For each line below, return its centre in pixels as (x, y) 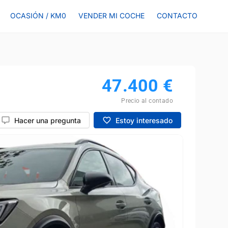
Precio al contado (147, 101)
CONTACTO (177, 16)
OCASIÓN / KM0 (38, 16)
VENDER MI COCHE (111, 16)
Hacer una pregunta (48, 120)
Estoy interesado (144, 120)
